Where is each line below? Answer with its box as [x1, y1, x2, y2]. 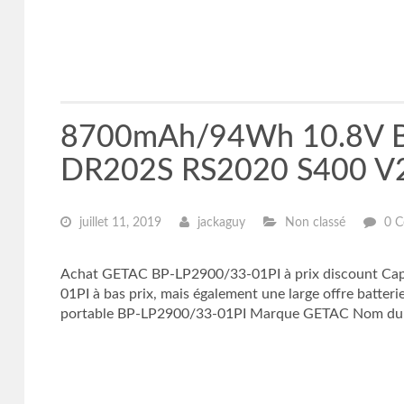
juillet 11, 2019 [75, 216, 161, 229]
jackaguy [193, 216, 245, 229]
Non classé [280, 216, 345, 229]
